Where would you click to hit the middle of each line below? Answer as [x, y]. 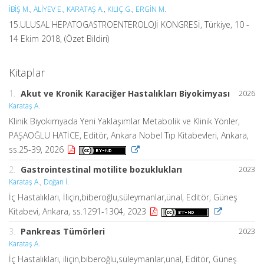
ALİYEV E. [48, 9]
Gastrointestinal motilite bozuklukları [101, 170]
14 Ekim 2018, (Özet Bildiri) [59, 39]
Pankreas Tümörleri [63, 232]
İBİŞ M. [19, 9]
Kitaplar [27, 73]
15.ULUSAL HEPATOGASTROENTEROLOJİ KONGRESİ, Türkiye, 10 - [129, 25]
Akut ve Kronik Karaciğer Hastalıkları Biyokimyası [125, 94]
